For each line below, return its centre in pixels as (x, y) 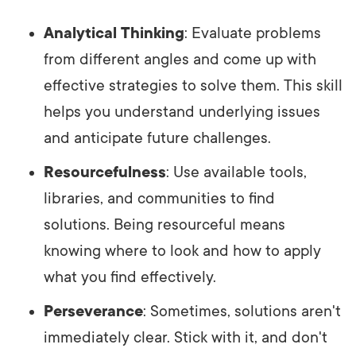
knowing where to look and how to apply (182, 251)
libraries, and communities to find (159, 198)
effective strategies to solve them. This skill (193, 85)
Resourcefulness (105, 172)
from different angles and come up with (180, 59)
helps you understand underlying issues (182, 112)
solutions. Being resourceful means (164, 224)
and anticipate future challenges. (157, 138)
